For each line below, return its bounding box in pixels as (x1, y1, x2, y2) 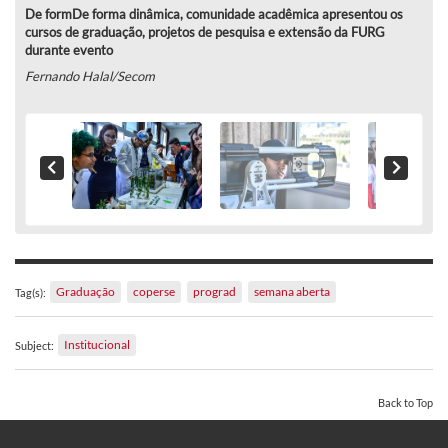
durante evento (25, 42, 113, 59)
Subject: (15, 339, 54, 353)
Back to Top (378, 396, 433, 410)
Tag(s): (15, 286, 46, 300)
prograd (193, 284, 236, 300)
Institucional (64, 337, 130, 353)
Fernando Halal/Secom (25, 68, 155, 85)
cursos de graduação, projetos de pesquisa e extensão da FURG (25, 24, 385, 41)
